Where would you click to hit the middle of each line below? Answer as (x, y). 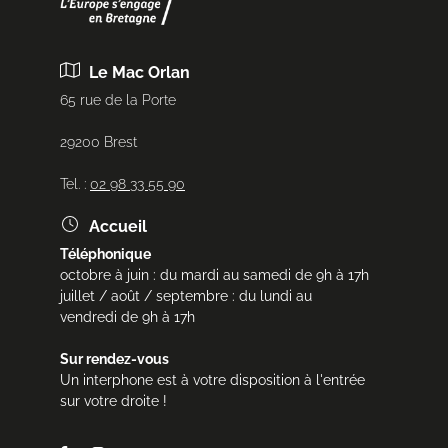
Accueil (116, 226)
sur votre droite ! (113, 401)
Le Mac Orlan (137, 72)
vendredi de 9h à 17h (127, 317)
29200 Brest (98, 142)
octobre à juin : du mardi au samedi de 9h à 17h (214, 275)
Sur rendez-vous (114, 359)
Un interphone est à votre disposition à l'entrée (212, 380)
